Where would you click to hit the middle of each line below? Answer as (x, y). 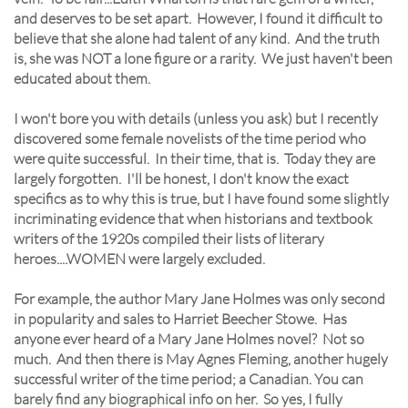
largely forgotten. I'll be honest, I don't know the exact (181, 178)
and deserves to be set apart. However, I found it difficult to (198, 18)
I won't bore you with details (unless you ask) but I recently (196, 118)
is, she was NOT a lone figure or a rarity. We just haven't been (203, 58)
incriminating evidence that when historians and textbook (193, 219)
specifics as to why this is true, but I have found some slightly (201, 199)
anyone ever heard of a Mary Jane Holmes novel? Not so (189, 339)
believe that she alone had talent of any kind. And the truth (197, 38)
